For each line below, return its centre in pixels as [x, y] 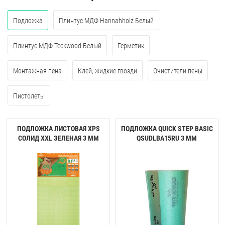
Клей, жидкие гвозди [107, 71]
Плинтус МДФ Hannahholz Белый [106, 20]
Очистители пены [178, 71]
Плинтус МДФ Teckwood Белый [57, 46]
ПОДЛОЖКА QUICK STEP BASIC [167, 129]
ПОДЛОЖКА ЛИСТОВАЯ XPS [58, 129]
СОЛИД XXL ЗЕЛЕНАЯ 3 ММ [58, 138]
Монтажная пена [37, 71]
